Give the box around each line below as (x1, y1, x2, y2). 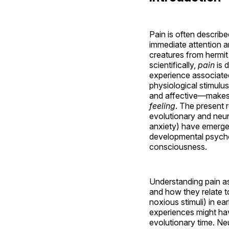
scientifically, (149, 59, 198, 70)
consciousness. (149, 141, 207, 152)
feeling (149, 100, 175, 111)
